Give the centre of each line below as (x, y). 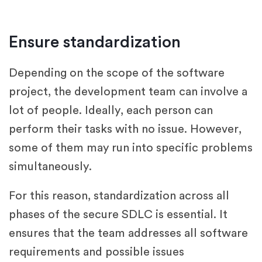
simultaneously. (50, 166)
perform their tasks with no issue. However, (125, 129)
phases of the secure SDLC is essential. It (118, 214)
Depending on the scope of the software (117, 73)
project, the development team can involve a (128, 92)
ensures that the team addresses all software (128, 233)
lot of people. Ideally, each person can (111, 110)
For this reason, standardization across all (119, 196)
